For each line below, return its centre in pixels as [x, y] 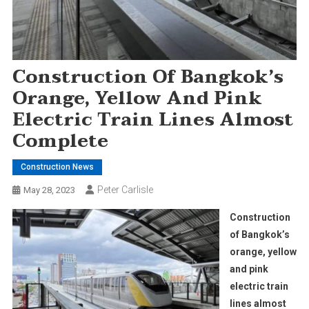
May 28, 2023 [49, 190]
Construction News [57, 167]
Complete [60, 141]
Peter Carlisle [125, 189]
